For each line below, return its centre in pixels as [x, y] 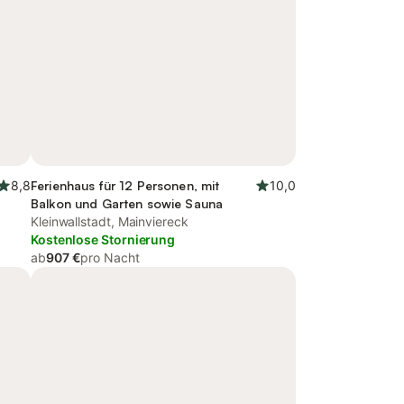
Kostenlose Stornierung [103, 239]
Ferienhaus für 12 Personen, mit [125, 185]
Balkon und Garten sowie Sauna [127, 203]
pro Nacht [110, 257]
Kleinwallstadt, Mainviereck [110, 221]
